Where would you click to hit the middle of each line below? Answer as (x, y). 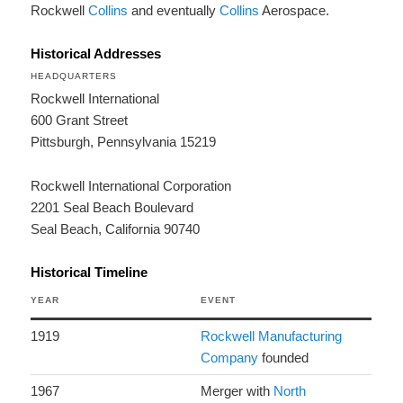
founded (284, 358)
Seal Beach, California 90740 (116, 228)
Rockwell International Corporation (131, 185)
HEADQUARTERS (74, 76)
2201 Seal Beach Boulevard (112, 207)
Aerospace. (295, 11)
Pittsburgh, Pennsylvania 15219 (124, 142)
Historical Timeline (90, 273)
